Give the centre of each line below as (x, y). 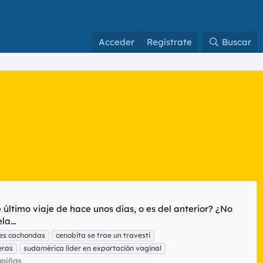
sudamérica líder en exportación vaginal (92, 248)
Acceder (117, 42)
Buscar (237, 42)
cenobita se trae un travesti (103, 235)
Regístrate (170, 42)
